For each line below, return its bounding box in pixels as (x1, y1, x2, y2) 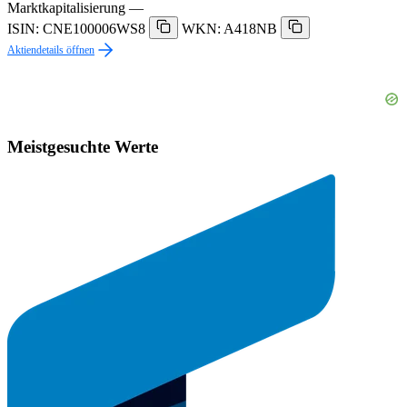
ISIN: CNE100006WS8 (7, 21, 145, 37)
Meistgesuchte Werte (7, 136, 158, 156)
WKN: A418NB (182, 21, 277, 37)
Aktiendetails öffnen (7, 44, 94, 57)
